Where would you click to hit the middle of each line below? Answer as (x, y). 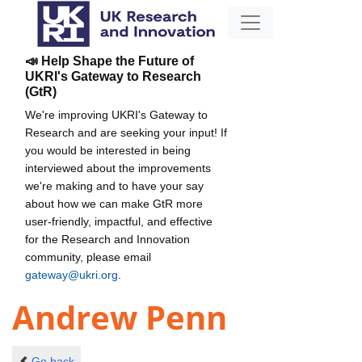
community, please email (88, 257)
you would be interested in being (108, 150)
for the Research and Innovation (107, 239)
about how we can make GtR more (114, 203)
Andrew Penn (120, 318)
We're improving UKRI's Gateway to (116, 114)
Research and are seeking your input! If (126, 132)
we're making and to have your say (114, 185)
